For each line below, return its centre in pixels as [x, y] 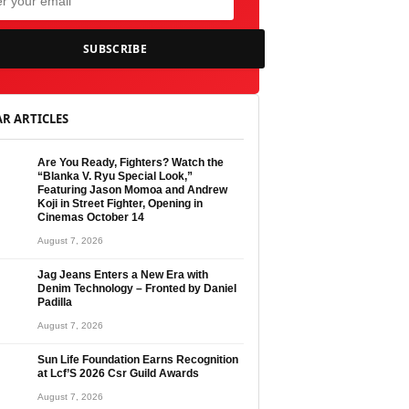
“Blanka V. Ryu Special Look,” [115, 176]
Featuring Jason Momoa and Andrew [132, 190]
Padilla [55, 302]
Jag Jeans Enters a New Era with [123, 275]
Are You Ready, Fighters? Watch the [131, 163]
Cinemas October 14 [91, 217]
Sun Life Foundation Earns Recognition [138, 360]
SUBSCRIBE [115, 48]
